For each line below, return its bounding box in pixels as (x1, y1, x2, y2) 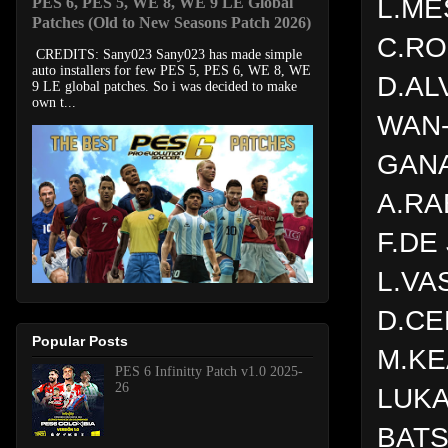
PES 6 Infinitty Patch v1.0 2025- (114, 363, 303, 379)
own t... (32, 95, 76, 111)
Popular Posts (32, 332, 128, 349)
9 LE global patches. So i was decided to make (32, 79, 297, 95)
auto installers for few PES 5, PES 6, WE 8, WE (32, 63, 311, 79)
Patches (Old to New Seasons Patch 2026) (32, 13, 311, 33)
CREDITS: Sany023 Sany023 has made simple (32, 47, 302, 63)
